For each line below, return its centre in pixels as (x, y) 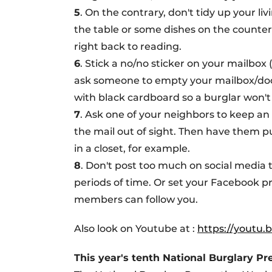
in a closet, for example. (132, 148)
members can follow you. (136, 199)
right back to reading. (128, 46)
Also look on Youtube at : (136, 229)
